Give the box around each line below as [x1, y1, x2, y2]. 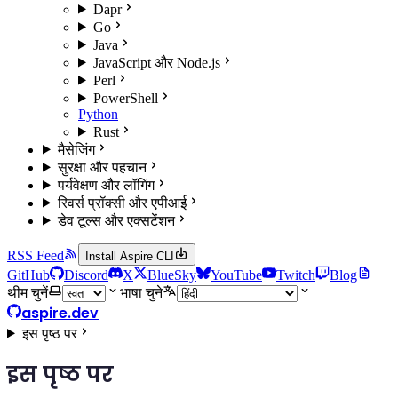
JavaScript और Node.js [92, 54, 220, 70]
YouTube [211, 267, 262, 283]
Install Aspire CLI [85, 249, 174, 263]
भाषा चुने [120, 284, 163, 300]
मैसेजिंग [57, 141, 95, 157]
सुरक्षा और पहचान [57, 159, 147, 175]
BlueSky [147, 267, 196, 283]
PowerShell [92, 90, 158, 106]
